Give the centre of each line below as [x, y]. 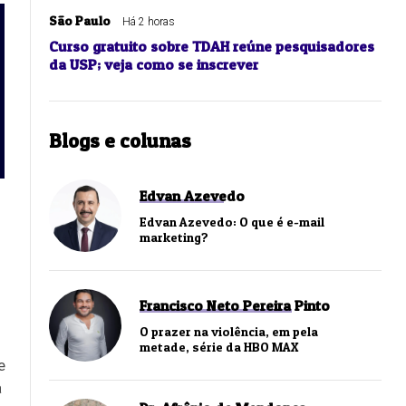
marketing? [174, 237]
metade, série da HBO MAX [219, 347]
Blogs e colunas [120, 141]
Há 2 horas [149, 22]
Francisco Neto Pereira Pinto [235, 306]
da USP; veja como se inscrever [154, 65]
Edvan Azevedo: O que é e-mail [232, 222]
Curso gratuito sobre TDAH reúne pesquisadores [212, 47]
